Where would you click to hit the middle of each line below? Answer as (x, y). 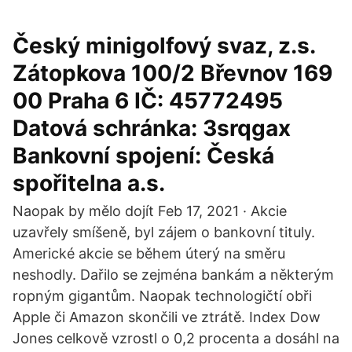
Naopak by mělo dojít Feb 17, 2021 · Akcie (150, 211)
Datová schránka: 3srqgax (152, 128)
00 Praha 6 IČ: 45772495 (148, 101)
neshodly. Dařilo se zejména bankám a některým (173, 275)
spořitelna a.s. (89, 183)
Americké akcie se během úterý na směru (149, 253)
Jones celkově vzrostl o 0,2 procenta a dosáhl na (176, 338)
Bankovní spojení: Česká (143, 156)
